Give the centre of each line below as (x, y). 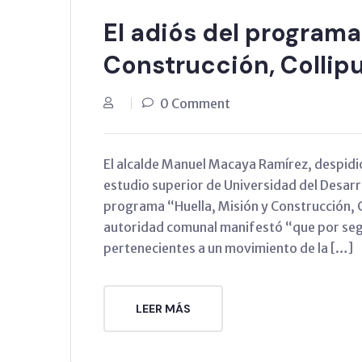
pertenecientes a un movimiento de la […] (228, 248)
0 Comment (195, 103)
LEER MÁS (163, 308)
